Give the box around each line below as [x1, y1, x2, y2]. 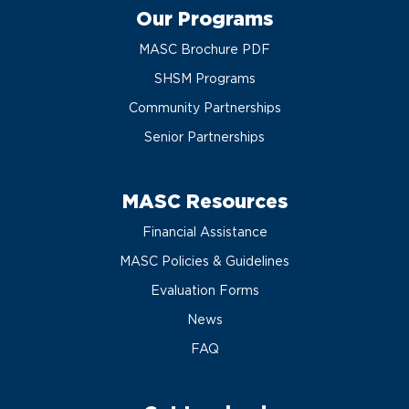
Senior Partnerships [144, 130, 265, 145]
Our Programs [136, 7, 273, 31]
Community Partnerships [128, 100, 281, 116]
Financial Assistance [142, 225, 267, 240]
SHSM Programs [153, 71, 256, 87]
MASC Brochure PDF [139, 42, 270, 58]
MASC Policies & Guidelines [120, 254, 289, 269]
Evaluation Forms [150, 283, 259, 299]
